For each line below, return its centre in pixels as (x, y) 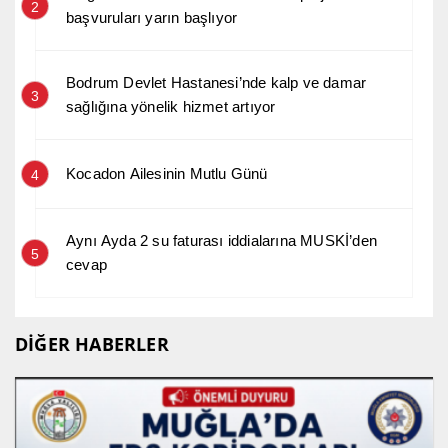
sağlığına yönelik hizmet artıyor (171, 107)
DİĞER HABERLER (92, 344)
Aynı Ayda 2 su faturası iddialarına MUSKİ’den (221, 241)
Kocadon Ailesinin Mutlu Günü (167, 174)
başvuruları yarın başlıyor (152, 18)
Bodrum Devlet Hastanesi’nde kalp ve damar (216, 83)
